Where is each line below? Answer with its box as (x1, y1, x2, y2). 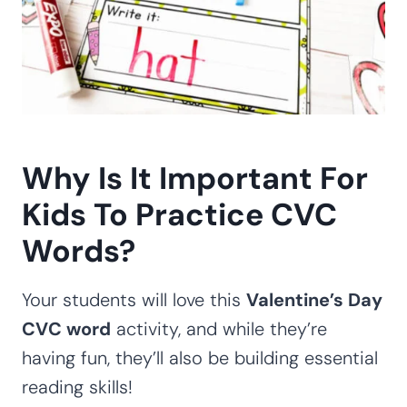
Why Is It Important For (22, 157, 368, 199)
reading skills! (22, 374, 133, 399)
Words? (22, 230, 135, 272)
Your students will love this (22, 287, 246, 312)
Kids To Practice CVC (22, 194, 337, 235)
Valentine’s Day (246, 287, 382, 312)
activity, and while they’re (111, 316, 327, 341)
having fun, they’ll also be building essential (22, 345, 378, 370)
